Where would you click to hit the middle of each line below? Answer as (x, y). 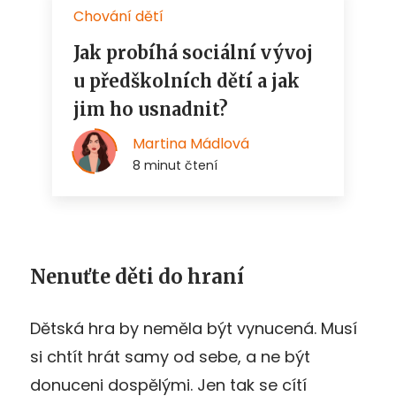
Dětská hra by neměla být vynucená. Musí (194, 328)
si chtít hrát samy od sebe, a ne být (170, 356)
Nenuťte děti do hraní (137, 276)
